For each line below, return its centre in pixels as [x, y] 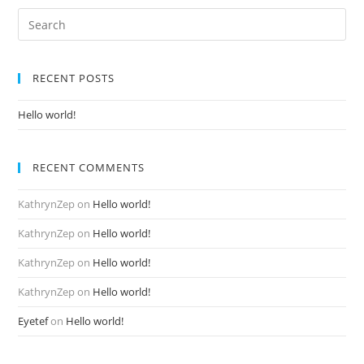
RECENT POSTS [74, 78]
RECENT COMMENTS [89, 167]
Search [34, 16]
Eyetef [33, 321]
